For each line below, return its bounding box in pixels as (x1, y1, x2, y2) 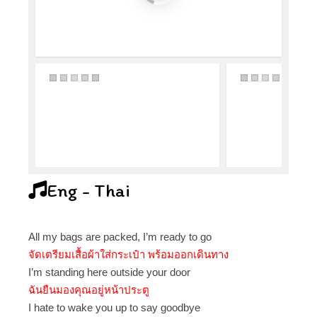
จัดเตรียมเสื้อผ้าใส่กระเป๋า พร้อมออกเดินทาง (28, 248, 229, 260)
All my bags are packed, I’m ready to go (28, 230, 212, 243)
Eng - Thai (47, 178, 130, 202)
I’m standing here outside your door (28, 265, 190, 278)
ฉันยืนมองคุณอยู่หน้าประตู (28, 283, 149, 296)
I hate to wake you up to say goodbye (28, 301, 200, 313)
